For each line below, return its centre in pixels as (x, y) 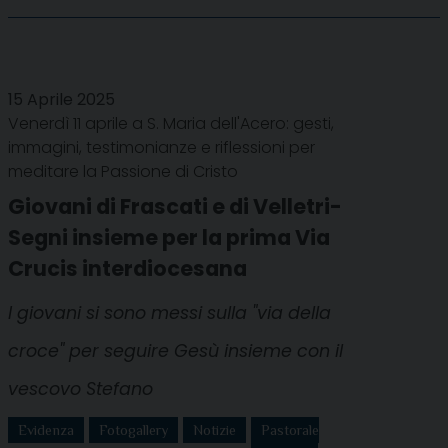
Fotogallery (133, 429)
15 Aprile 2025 (61, 99)
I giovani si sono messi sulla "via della (169, 312)
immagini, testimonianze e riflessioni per (161, 147)
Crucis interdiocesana (127, 268)
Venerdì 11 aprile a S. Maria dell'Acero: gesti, (171, 123)
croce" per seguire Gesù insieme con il (175, 350)
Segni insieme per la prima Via (169, 237)
